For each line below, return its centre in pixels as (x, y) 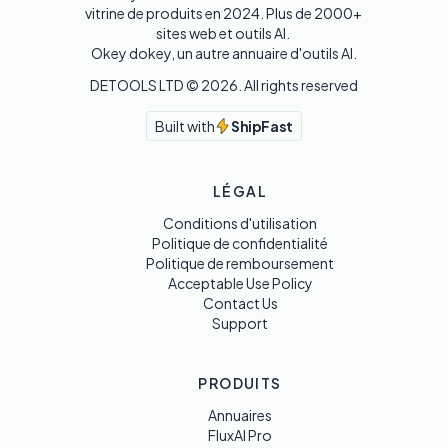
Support (240, 323)
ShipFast (262, 126)
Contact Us (240, 303)
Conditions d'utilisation (240, 223)
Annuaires (240, 415)
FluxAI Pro (240, 435)
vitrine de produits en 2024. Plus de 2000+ (223, 13)
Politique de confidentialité (240, 243)
